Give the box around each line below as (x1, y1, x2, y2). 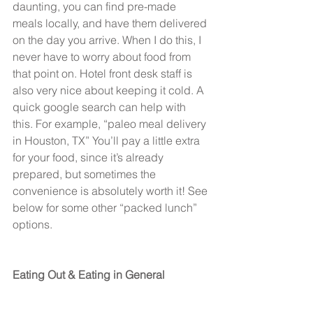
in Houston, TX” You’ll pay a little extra (13, 133, 203, 148)
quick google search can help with (13, 100, 189, 115)
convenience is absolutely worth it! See (13, 184, 210, 198)
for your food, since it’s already (13, 150, 166, 165)
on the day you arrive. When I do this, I (13, 33, 204, 48)
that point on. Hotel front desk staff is (13, 66, 195, 81)
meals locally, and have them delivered (13, 16, 210, 31)
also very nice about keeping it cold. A (13, 83, 207, 98)
